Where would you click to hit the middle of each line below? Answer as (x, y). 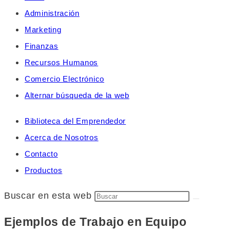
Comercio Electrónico (64, 79)
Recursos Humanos (62, 62)
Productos (44, 170)
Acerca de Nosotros (62, 137)
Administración (52, 13)
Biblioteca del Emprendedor (75, 121)
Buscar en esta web (50, 196)
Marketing (43, 30)
